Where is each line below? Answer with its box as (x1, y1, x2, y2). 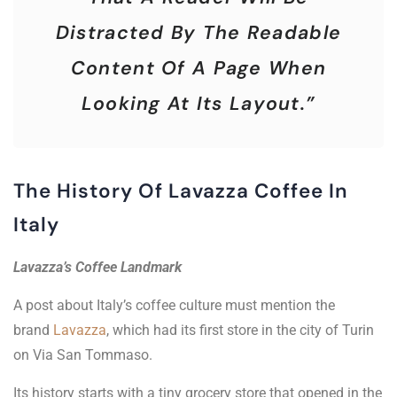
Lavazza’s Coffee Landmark (13, 259, 182, 276)
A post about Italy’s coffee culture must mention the (13, 297, 335, 315)
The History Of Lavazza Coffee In (13, 178, 348, 205)
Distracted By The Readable (55, 20, 342, 46)
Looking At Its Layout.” (81, 91, 316, 117)
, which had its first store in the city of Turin (106, 322, 374, 339)
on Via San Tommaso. (13, 346, 152, 364)
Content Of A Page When (70, 56, 327, 82)
